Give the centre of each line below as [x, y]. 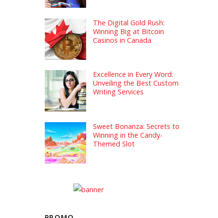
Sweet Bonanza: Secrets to [136, 126]
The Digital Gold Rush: [129, 22]
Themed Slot [114, 144]
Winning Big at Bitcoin [129, 31]
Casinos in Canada [122, 40]
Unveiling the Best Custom [136, 83]
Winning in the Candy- [128, 135]
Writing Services [118, 92]
